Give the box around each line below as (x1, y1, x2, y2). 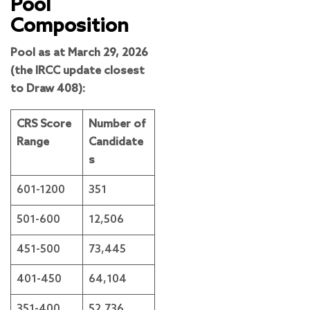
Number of (89, 118, 146, 131)
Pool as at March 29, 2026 (10, 46, 148, 60)
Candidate (89, 136, 143, 149)
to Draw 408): (10, 82, 85, 96)
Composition (10, 15, 129, 39)
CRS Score (17, 118, 71, 131)
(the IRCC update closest (10, 64, 145, 78)
